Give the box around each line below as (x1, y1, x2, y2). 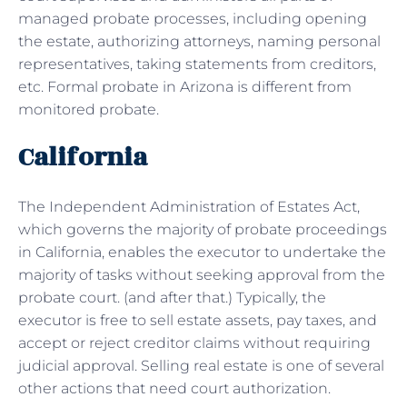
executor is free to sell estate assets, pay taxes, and (18, 311, 377, 329)
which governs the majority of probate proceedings (18, 220, 387, 238)
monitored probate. (18, 100, 159, 118)
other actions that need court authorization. (18, 379, 331, 397)
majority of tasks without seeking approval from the (18, 265, 385, 283)
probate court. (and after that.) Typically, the (18, 288, 326, 306)
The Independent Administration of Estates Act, (18, 197, 360, 215)
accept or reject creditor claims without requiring (18, 333, 371, 352)
